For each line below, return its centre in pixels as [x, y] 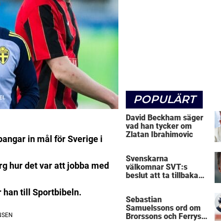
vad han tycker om [159, 126]
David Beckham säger [165, 117]
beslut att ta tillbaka [162, 176]
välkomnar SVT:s [157, 167]
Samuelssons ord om [163, 208]
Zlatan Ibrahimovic [159, 134]
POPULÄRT [164, 99]
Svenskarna [147, 159]
